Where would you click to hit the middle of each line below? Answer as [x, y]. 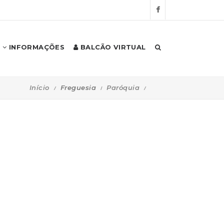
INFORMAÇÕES [36, 47]
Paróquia [123, 87]
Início [39, 87]
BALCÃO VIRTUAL [112, 47]
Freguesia [78, 87]
